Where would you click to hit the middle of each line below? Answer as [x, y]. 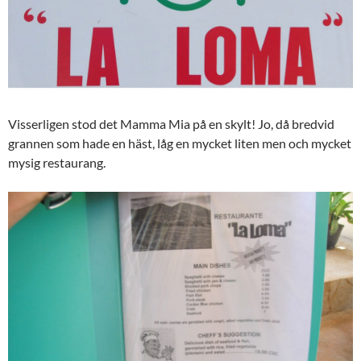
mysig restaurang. [57, 163]
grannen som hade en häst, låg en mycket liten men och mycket [180, 143]
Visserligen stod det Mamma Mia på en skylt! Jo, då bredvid [171, 124]
